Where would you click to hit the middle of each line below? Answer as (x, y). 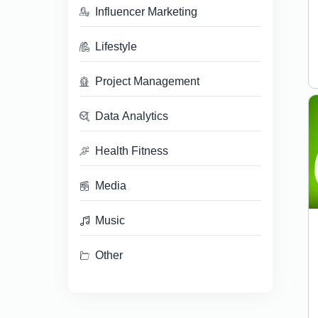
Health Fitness (132, 151)
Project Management (147, 82)
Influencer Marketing (146, 12)
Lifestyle (116, 47)
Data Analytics (132, 116)
